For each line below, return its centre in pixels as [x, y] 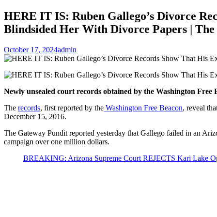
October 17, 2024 [31, 49]
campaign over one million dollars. [57, 141]
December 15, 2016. [35, 116]
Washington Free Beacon [143, 108]
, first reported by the [72, 108]
